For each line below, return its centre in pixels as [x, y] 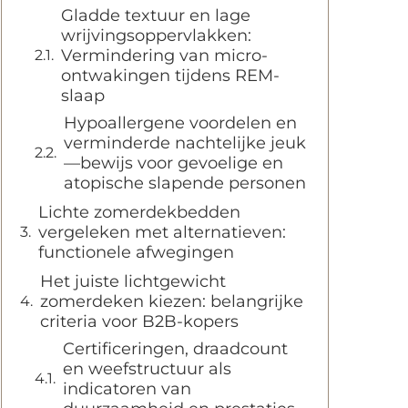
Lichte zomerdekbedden [139, 212]
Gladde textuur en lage [156, 15]
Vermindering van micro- [164, 56]
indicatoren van [127, 389]
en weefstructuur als [147, 369]
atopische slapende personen [185, 183]
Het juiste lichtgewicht [133, 281]
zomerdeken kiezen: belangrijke [172, 301]
